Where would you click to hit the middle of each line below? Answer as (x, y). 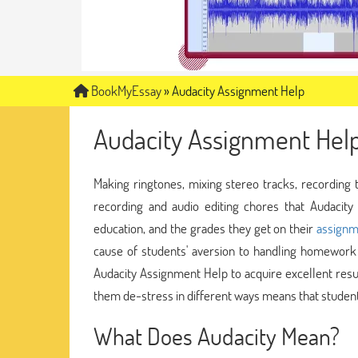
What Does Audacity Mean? (217, 336)
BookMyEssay (125, 91)
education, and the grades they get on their (205, 228)
